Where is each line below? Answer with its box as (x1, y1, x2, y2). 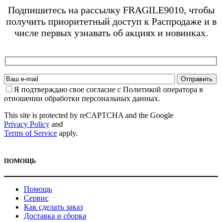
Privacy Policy (4, 120, 50, 129)
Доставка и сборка (24, 211, 86, 220)
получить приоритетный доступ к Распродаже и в (5, 15, 217, 27)
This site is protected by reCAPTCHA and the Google (4, 111, 173, 120)
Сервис (24, 193, 49, 202)
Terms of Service (4, 129, 57, 138)
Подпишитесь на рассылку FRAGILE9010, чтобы (7, 4, 215, 15)
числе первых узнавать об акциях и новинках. (14, 27, 208, 38)
